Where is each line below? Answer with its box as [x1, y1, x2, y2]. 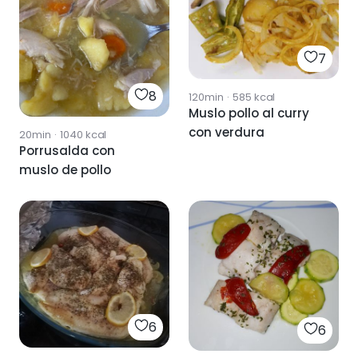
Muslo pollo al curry [189, 104, 309, 121]
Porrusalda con [19, 141, 115, 159]
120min [189, 89, 224, 105]
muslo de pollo [19, 161, 111, 178]
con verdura [189, 123, 265, 141]
